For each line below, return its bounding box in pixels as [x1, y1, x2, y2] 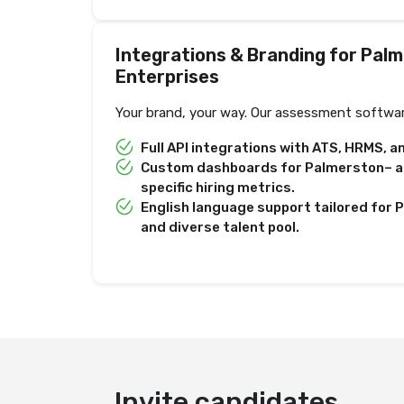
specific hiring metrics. [141, 179, 295, 196]
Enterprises [115, 66, 219, 87]
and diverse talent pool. [141, 219, 299, 235]
